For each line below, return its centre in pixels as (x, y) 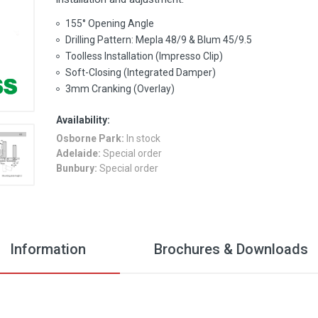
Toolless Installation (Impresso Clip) (144, 56)
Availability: (83, 120)
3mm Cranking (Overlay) (120, 89)
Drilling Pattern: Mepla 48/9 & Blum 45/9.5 (159, 40)
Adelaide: (78, 153)
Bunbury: (77, 168)
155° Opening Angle (110, 23)
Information (48, 249)
